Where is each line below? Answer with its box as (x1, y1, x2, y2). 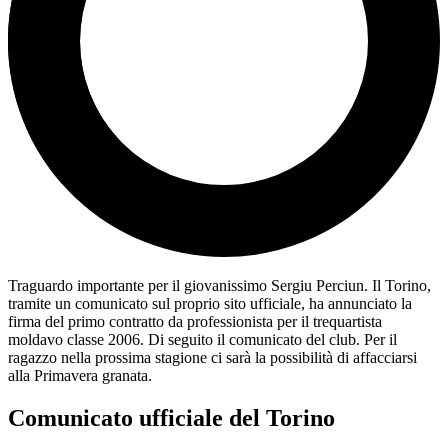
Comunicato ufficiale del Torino (8, 405, 335, 432)
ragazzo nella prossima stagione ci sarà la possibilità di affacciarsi (8, 349, 417, 367)
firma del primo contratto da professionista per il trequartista (8, 313, 382, 331)
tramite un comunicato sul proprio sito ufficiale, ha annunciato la (8, 295, 412, 313)
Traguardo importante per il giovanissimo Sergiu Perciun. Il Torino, (8, 277, 431, 295)
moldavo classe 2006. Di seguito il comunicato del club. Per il (8, 331, 397, 349)
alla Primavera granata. (8, 367, 152, 385)
